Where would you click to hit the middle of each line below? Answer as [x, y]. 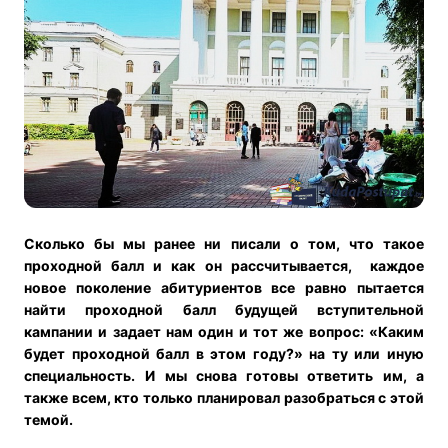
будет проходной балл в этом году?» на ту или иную [224, 354]
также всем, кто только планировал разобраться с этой [224, 398]
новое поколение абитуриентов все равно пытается [224, 288]
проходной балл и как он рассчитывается [186, 266]
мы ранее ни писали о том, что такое [274, 244]
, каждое [386, 266]
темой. [48, 420]
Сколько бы [74, 244]
